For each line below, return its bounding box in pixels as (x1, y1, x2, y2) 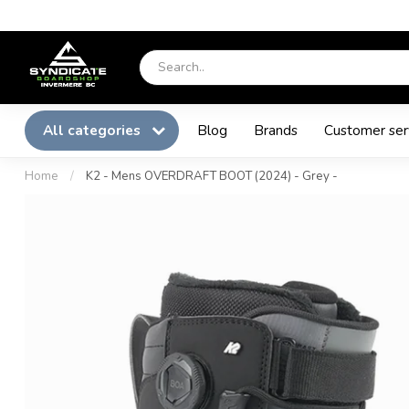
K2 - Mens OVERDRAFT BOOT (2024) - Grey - (86, 168, 338, 184)
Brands (254, 121, 298, 140)
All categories (43, 121, 144, 140)
